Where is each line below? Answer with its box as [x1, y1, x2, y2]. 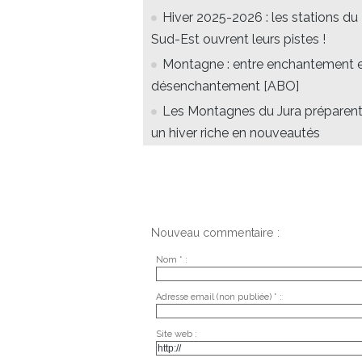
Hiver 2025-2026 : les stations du [162, 10, 358, 26]
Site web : [155, 328, 197, 339]
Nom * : [155, 254, 187, 265]
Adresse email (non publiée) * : [155, 291, 282, 302]
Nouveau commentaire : [151, 226, 280, 240]
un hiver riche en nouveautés [151, 125, 320, 141]
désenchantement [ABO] [151, 78, 299, 95]
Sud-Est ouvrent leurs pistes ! [151, 32, 326, 48]
